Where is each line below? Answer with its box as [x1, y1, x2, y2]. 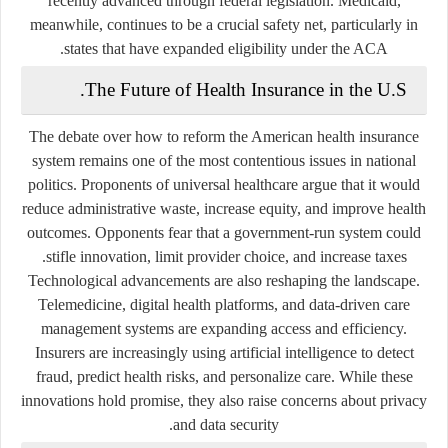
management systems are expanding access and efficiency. [41, 319, 407, 337]
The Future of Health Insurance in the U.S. [85, 78, 407, 100]
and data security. [173, 415, 279, 433]
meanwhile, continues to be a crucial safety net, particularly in [30, 15, 418, 33]
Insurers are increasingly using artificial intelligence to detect [34, 343, 414, 361]
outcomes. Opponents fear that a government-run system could [27, 223, 421, 241]
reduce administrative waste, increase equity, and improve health [22, 199, 426, 217]
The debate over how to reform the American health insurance [29, 127, 419, 145]
